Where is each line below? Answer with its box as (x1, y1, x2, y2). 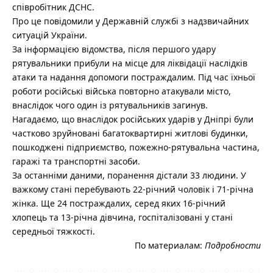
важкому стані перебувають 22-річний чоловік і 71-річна (12, 183, 253, 196)
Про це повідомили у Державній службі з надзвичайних (12, 15, 249, 27)
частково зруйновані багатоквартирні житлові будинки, (12, 127, 248, 140)
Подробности (205, 239, 261, 252)
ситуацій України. (12, 29, 87, 41)
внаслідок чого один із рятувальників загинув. (12, 99, 208, 112)
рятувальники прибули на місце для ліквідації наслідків (12, 57, 247, 69)
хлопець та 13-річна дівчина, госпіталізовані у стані (12, 211, 233, 224)
